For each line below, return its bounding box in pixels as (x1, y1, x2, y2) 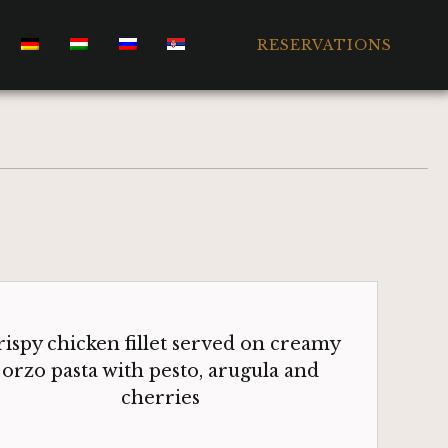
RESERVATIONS (257, 35, 393, 54)
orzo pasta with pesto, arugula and (2, 360, 319, 383)
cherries (121, 387, 200, 410)
